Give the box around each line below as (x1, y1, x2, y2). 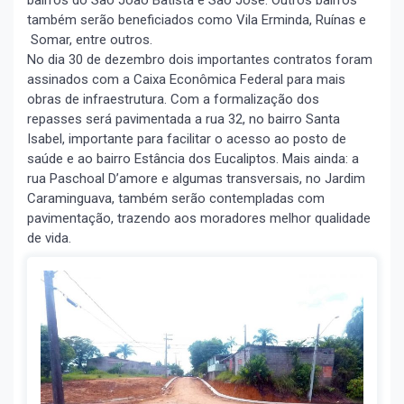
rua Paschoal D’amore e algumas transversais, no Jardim (27, 170, 365, 187)
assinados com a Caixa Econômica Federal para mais (27, 70, 345, 87)
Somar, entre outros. (27, 31, 152, 48)
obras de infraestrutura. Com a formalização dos (27, 90, 319, 107)
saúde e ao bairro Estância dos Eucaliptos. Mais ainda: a (27, 150, 359, 167)
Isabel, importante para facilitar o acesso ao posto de (27, 130, 346, 147)
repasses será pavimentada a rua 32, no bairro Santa (27, 110, 340, 127)
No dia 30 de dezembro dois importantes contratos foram (27, 50, 372, 68)
